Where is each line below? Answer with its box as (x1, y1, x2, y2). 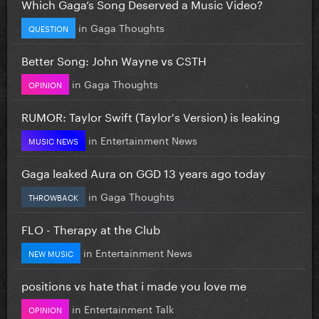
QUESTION (28, 21, 68, 34)
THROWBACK (28, 189, 78, 203)
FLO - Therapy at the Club (21, 219, 160, 237)
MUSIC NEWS (28, 133, 78, 147)
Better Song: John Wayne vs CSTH (21, 50, 206, 68)
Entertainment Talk (84, 300, 174, 316)
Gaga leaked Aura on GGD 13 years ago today (21, 162, 266, 181)
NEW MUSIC (28, 246, 73, 259)
